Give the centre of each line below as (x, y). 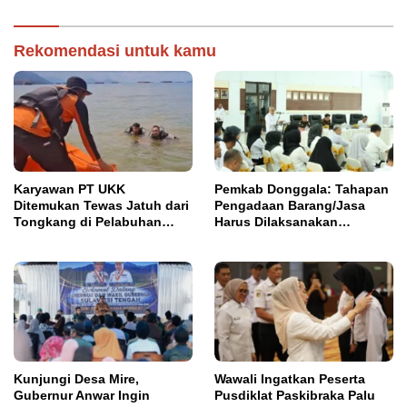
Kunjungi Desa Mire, (76, 378)
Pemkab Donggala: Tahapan (302, 189)
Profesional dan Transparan (300, 238)
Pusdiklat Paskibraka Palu (295, 395)
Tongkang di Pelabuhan (88, 221)
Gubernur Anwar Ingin (82, 395)
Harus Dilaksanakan (276, 221)
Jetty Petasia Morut (74, 238)
